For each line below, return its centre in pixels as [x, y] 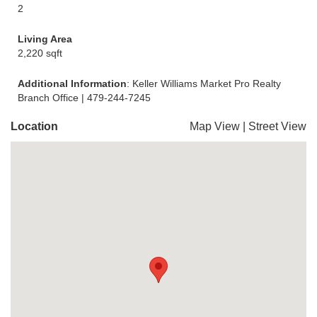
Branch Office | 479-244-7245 [84, 98]
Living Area [45, 39]
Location [34, 126]
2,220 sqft [40, 53]
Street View [277, 126]
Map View [215, 126]
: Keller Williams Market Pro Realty [204, 83]
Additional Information [72, 83]
